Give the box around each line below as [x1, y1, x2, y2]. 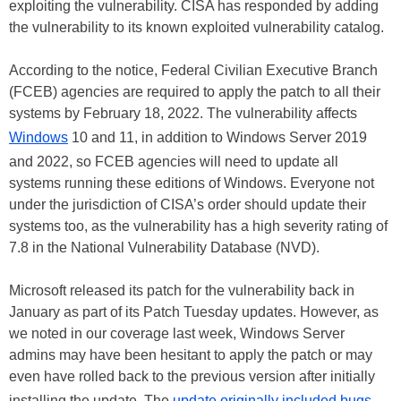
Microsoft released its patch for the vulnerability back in [9, 283, 354, 299]
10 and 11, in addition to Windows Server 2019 [68, 130, 367, 146]
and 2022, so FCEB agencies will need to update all [9, 154, 338, 170]
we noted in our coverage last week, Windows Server [9, 326, 345, 342]
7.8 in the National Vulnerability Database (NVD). [9, 240, 320, 256]
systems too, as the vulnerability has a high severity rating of [9, 218, 388, 235]
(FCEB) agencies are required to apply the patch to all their [9, 84, 380, 100]
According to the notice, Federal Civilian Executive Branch [9, 63, 378, 79]
